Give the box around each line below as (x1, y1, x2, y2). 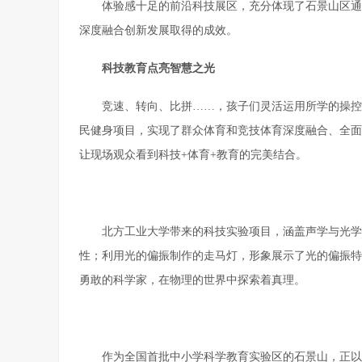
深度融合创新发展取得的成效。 (79, 24, 238, 37)
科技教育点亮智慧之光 (102, 62, 215, 75)
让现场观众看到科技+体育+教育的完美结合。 (79, 149, 307, 162)
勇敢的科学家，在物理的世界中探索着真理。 (79, 274, 305, 287)
